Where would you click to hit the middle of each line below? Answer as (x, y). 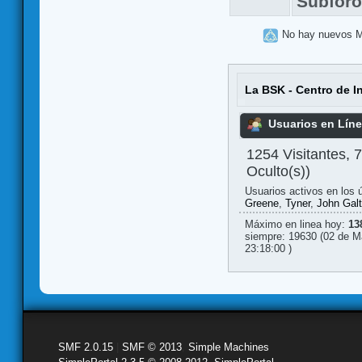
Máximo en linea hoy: (296, 225)
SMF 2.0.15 (86, 347)
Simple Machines (229, 347)
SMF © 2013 (152, 347)
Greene (261, 204)
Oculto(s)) (278, 171)
